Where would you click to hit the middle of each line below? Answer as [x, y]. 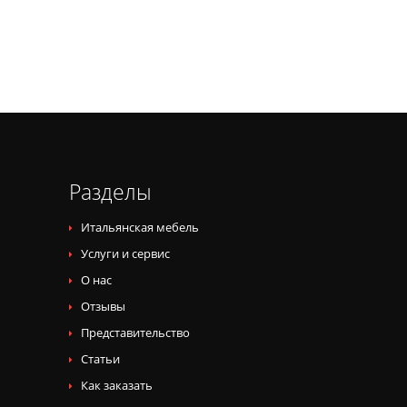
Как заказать [117, 386]
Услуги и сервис [125, 254]
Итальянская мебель [140, 228]
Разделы [110, 192]
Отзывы [103, 307]
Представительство [135, 333]
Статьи [100, 359]
